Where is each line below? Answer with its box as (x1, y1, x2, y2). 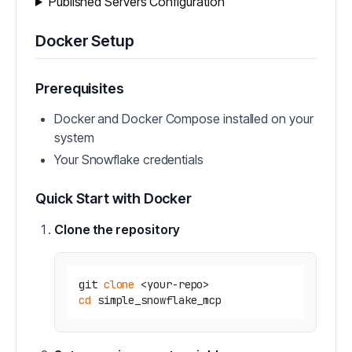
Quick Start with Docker (35, 190, 192, 207)
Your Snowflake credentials (54, 152, 203, 167)
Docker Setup (35, 31, 135, 50)
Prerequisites (35, 80, 124, 97)
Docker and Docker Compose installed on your (54, 111, 313, 126)
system (54, 130, 94, 145)
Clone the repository (54, 222, 181, 237)
